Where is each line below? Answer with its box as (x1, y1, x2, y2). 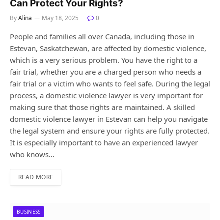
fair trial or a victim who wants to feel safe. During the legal (10, 78, 210, 88)
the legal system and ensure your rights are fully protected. (10, 125, 210, 136)
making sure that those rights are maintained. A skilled (10, 102, 195, 112)
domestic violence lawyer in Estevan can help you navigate (10, 113, 208, 124)
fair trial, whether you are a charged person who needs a (10, 66, 201, 77)
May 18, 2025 (42, 13, 79, 22)
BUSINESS (17, 208, 41, 215)
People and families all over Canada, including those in (10, 31, 194, 41)
